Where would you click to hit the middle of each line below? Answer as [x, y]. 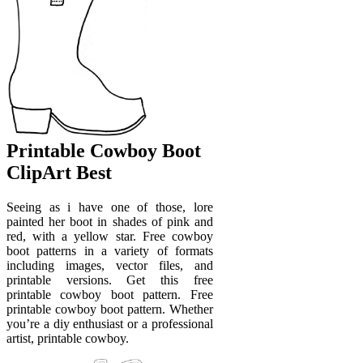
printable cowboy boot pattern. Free [110, 294]
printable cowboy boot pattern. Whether [110, 309]
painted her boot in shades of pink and [110, 221]
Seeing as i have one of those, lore [110, 207]
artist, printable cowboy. [68, 338]
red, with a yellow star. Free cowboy [110, 236]
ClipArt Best [59, 172]
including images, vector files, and [110, 265]
